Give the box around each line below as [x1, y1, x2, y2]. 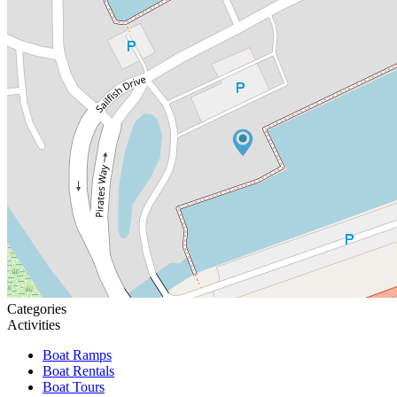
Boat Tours [43, 378, 105, 394]
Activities [7, 316, 60, 332]
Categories [7, 300, 66, 316]
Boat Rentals [43, 362, 114, 378]
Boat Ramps [43, 346, 112, 362]
